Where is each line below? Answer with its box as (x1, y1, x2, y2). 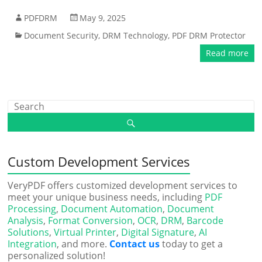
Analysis (8, 214, 44, 227)
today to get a (160, 237, 223, 250)
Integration (8, 237, 57, 250)
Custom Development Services (8, 153, 191, 170)
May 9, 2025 (80, 12, 126, 23)
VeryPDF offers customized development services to (8, 179, 238, 192)
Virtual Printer (54, 226, 117, 239)
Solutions (8, 226, 50, 239)
